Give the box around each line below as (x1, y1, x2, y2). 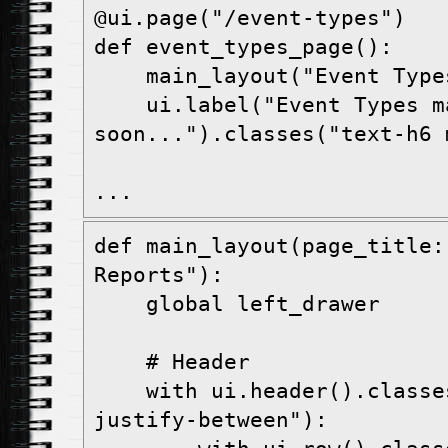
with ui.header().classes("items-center (94, 379, 146, 404)
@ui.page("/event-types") (94, 6, 406, 31)
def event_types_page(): (94, 35, 393, 60)
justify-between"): (94, 408, 328, 433)
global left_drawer (94, 292, 380, 317)
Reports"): (94, 263, 224, 288)
